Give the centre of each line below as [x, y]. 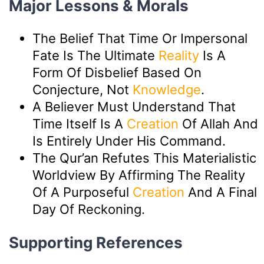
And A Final [221, 192]
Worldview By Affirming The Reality [139, 175]
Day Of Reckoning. [89, 209]
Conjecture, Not [82, 89]
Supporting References [96, 242]
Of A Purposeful [82, 192]
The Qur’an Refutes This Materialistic [144, 158]
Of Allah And [218, 123]
